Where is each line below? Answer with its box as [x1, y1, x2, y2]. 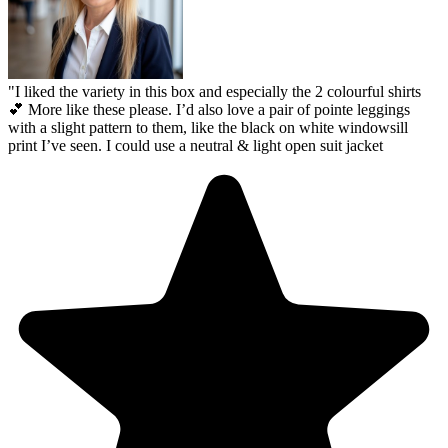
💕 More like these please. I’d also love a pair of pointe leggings [8, 101, 410, 119]
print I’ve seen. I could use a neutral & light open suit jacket [8, 137, 383, 155]
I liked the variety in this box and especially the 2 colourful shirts [15, 83, 421, 101]
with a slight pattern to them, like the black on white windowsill [8, 119, 408, 137]
